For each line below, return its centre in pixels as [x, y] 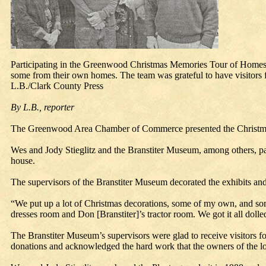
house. [23, 161]
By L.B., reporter [42, 107]
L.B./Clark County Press [57, 86]
